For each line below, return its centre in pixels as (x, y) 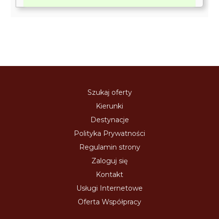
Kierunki (109, 106)
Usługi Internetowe (109, 188)
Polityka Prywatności (109, 133)
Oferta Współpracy (109, 202)
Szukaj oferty (109, 92)
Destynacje (109, 120)
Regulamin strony (109, 147)
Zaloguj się (109, 161)
